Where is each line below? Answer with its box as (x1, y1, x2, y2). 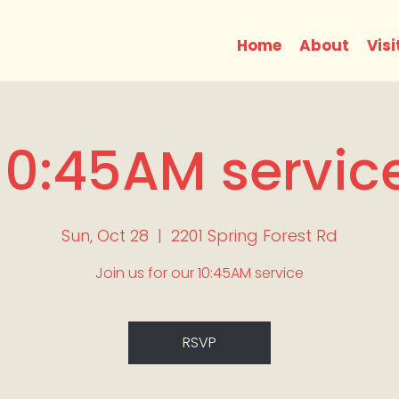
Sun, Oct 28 (61, 224, 149, 247)
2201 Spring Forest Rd (171, 224, 338, 247)
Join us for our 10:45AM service (95, 263, 304, 283)
